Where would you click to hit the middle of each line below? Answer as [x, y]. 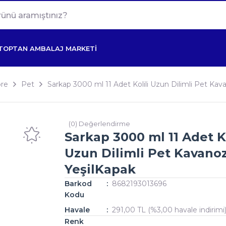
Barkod [78, 184]
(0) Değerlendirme [99, 124]
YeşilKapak [100, 169]
